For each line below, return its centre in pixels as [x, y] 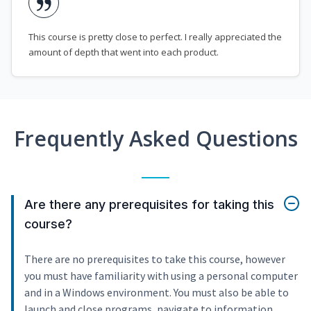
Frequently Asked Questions [155, 139]
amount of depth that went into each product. [124, 52]
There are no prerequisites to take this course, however [155, 259]
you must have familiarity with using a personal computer [161, 276]
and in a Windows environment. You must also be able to [157, 293]
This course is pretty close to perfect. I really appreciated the [155, 37]
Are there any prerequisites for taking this [149, 205]
